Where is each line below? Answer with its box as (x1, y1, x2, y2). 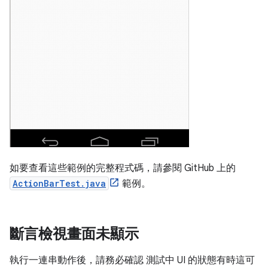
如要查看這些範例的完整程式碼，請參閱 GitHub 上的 (10, 162, 236, 174)
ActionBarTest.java (13, 178, 106, 189)
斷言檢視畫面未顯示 (10, 225, 139, 243)
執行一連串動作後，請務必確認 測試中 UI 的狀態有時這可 (10, 254, 255, 266)
